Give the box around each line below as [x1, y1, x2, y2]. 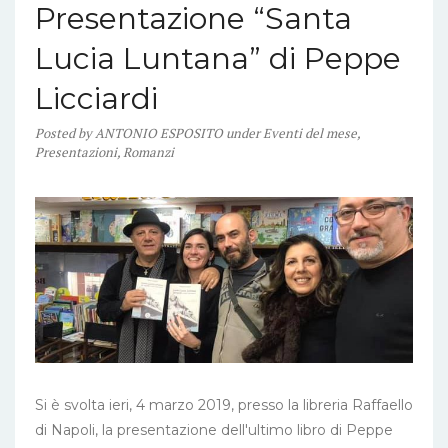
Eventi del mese [263, 123, 357, 142]
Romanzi [123, 142, 174, 161]
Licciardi [35, 79, 158, 117]
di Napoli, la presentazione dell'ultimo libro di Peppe [35, 421, 393, 440]
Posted [35, 123, 78, 142]
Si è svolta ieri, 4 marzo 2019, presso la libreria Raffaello [35, 396, 413, 415]
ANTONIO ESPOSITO [95, 123, 223, 142]
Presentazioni [35, 142, 117, 161]
